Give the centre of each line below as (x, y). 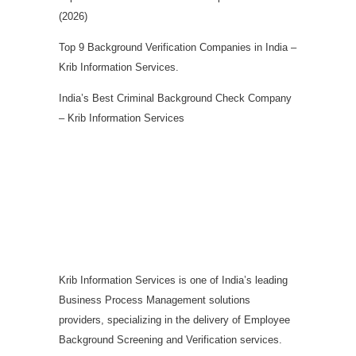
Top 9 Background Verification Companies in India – (178, 47)
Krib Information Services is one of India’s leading (173, 280)
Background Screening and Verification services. (170, 339)
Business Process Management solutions (155, 300)
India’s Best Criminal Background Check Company (175, 98)
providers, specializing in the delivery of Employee (174, 319)
